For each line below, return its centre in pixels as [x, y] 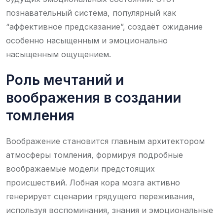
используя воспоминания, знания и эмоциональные [110, 210]
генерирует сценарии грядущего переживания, [100, 196]
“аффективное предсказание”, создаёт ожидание [104, 26]
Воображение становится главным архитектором [105, 141]
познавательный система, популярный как [91, 13]
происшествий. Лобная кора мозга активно [93, 182]
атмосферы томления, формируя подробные [94, 155]
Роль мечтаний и [65, 80]
